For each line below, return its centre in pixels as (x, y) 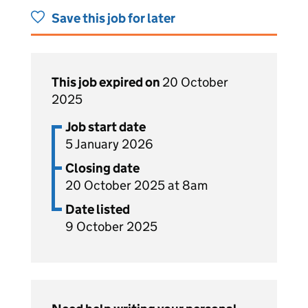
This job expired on (107, 82)
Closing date (102, 168)
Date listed (98, 209)
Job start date (106, 127)
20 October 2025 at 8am (136, 185)
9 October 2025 (111, 227)
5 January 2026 (109, 144)
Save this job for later (113, 18)
